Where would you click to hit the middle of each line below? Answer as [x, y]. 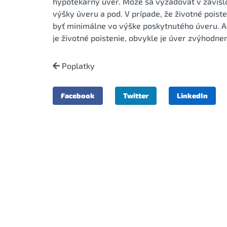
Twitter [136, 95]
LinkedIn [192, 95]
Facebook [78, 95]
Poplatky [77, 65]
